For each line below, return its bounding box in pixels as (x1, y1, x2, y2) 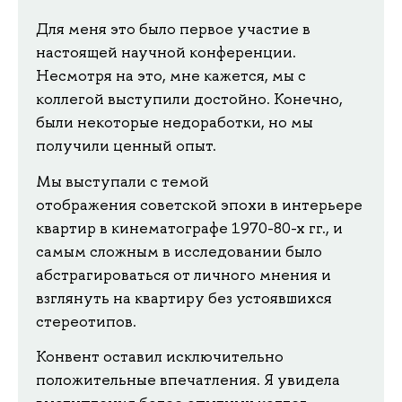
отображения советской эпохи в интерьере (36, 194, 363, 214)
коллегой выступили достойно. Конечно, (36, 89, 343, 109)
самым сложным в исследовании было (36, 240, 322, 261)
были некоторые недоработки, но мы (36, 112, 313, 133)
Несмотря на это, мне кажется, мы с (36, 66, 306, 86)
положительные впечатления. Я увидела (36, 370, 340, 390)
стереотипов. (36, 310, 136, 331)
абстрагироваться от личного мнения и (36, 264, 331, 284)
